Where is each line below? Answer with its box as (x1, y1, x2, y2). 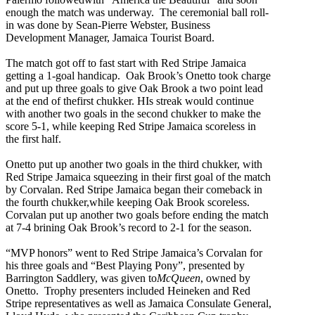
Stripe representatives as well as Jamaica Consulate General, (6, 297, 271, 309)
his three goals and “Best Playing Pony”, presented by (6, 259, 245, 271)
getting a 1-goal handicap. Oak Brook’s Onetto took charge (6, 69, 271, 82)
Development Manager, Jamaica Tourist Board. (6, 31, 214, 44)
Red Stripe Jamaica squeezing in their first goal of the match (6, 170, 271, 183)
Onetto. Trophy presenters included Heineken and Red (6, 284, 250, 297)
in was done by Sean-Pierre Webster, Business (6, 18, 210, 31)
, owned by (200, 271, 250, 284)
